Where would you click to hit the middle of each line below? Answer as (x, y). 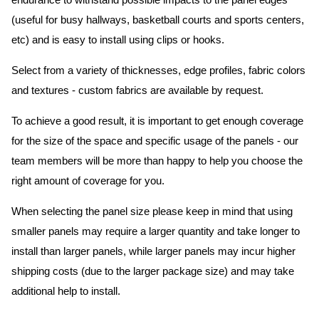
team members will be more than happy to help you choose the (157, 161)
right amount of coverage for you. (89, 181)
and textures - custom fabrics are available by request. (137, 90)
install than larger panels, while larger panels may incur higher (153, 251)
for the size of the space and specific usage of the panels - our (155, 141)
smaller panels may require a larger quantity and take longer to (156, 231)
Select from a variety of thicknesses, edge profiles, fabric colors (158, 70)
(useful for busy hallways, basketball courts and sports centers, (158, 20)
